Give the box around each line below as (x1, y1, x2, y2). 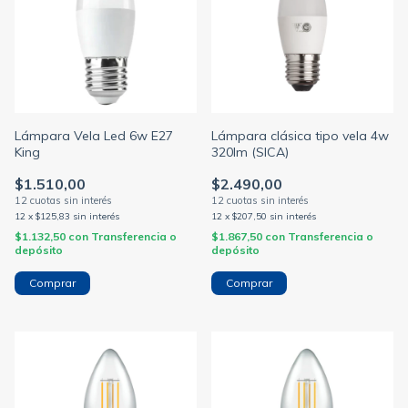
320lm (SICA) (211, 144, 289, 160)
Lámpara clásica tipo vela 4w (211, 127, 389, 144)
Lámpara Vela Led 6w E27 (15, 127, 173, 144)
